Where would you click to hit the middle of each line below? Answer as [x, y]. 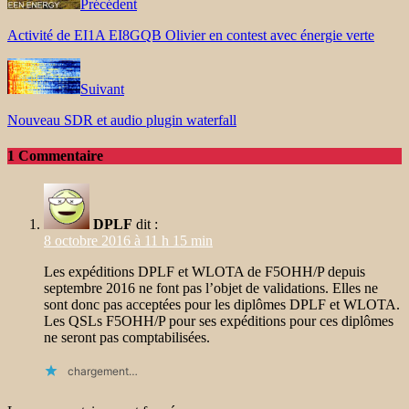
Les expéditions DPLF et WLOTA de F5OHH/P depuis [204, 272]
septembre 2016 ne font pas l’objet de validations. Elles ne [211, 288]
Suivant [102, 89]
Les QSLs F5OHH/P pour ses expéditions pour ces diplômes [219, 321]
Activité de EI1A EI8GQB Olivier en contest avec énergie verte [191, 35]
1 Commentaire [55, 156]
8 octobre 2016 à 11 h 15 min [128, 241]
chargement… [103, 372]
